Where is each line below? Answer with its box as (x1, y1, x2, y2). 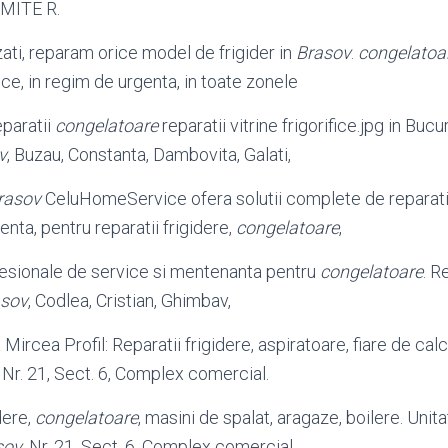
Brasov (296, 42, 351, 63)
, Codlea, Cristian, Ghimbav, (28, 290, 231, 311)
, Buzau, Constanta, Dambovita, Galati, (7, 144, 291, 165)
